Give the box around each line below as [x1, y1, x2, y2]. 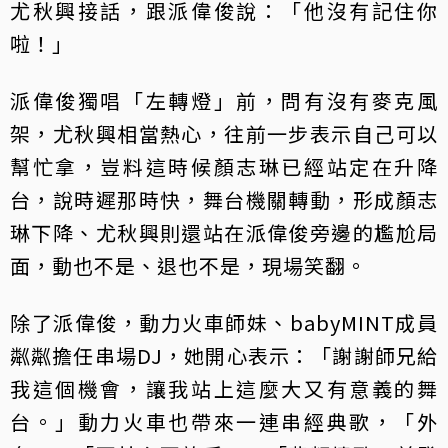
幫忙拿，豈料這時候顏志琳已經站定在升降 [10, 151, 438, 181]
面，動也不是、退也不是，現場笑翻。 [10, 250, 367, 280]
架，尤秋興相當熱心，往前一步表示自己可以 [10, 118, 438, 148]
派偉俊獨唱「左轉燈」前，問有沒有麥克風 [10, 85, 438, 115]
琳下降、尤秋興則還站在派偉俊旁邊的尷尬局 [10, 217, 438, 247]
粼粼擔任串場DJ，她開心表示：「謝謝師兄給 [10, 340, 438, 370]
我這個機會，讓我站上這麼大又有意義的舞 [10, 373, 438, 403]
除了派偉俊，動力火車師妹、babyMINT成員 [10, 307, 438, 337]
